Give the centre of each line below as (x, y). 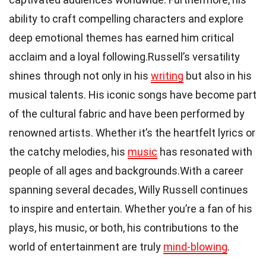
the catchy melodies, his (68, 151)
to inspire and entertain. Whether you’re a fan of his (131, 208)
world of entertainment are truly (86, 246)
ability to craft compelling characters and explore (126, 18)
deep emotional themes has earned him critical (121, 37)
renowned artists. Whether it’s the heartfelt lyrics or (132, 132)
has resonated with (205, 151)
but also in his (218, 75)
